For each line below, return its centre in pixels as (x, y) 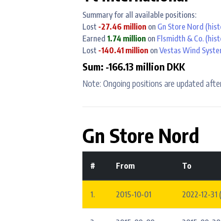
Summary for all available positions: (139, 15)
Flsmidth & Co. (180, 38)
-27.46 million (123, 26)
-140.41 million (124, 50)
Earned (95, 38)
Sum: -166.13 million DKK (134, 66)
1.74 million (127, 38)
